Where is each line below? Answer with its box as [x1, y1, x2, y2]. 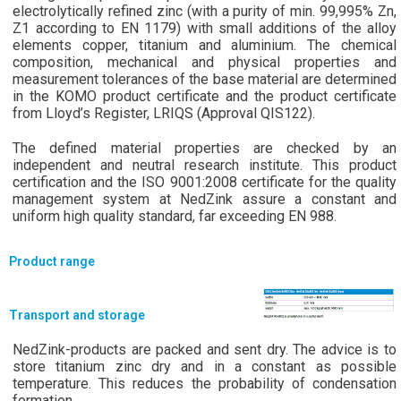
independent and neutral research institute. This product [13, 157, 397, 174]
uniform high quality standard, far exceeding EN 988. [13, 208, 337, 225]
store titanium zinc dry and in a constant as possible [13, 358, 397, 375]
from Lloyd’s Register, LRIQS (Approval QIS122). [13, 105, 315, 122]
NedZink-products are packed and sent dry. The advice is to [13, 341, 397, 358]
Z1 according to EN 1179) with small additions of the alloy [13, 20, 397, 37]
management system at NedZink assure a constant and [13, 191, 397, 208]
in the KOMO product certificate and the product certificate [13, 88, 397, 105]
